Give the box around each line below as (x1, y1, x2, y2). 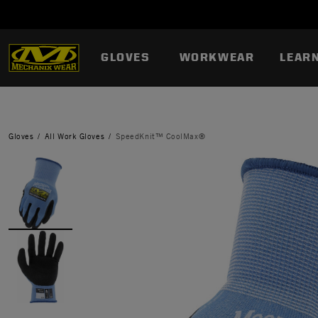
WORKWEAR (179, 50, 255, 64)
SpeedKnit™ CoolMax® (115, 131, 206, 141)
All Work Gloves (44, 131, 105, 141)
